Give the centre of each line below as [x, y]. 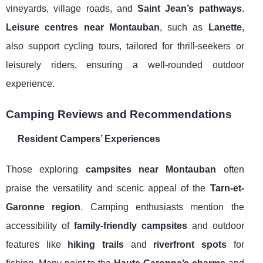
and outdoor [215, 226]
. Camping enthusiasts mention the [162, 207]
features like [37, 245]
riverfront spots [190, 245]
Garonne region [43, 207]
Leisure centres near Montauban [83, 28]
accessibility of [40, 226]
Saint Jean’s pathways [190, 9]
